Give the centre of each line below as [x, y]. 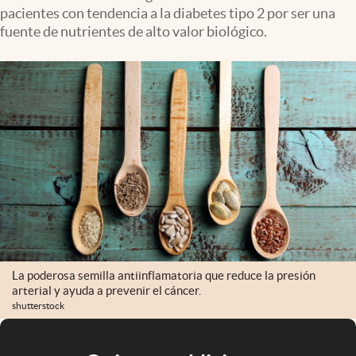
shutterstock [38, 305]
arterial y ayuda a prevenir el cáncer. [106, 290]
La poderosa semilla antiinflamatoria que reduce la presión [164, 275]
